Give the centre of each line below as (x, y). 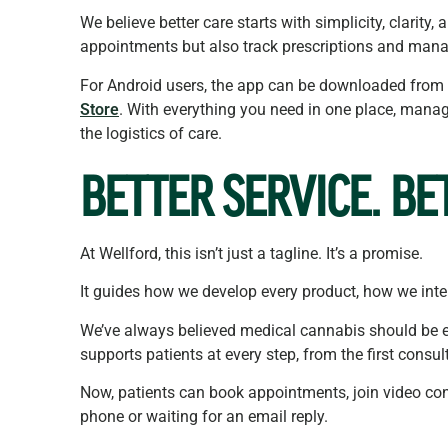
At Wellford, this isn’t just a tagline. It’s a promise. (251, 254)
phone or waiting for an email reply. (204, 417)
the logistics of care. (151, 133)
